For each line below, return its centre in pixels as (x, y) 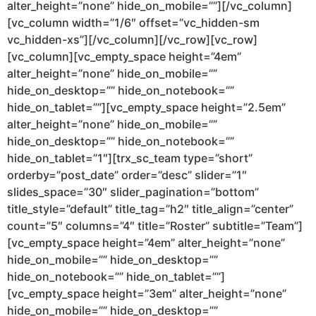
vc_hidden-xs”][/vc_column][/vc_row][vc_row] (132, 40)
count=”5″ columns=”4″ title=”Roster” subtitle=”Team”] (155, 226)
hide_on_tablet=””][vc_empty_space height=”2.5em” (146, 108)
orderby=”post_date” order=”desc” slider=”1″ (127, 175)
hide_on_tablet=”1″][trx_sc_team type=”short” (130, 158)
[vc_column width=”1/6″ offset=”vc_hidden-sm (133, 23)
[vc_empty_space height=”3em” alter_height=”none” (147, 294)
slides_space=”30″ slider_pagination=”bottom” (133, 192)
